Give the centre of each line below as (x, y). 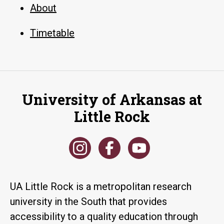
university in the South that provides (88, 201)
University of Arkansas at (112, 99)
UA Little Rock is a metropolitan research (101, 186)
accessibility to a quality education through (104, 216)
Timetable (52, 33)
